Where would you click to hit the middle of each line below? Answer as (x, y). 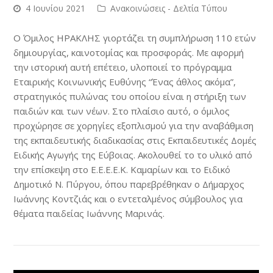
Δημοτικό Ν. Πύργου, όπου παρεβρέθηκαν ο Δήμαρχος (129, 184)
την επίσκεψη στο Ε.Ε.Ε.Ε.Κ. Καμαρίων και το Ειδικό (122, 169)
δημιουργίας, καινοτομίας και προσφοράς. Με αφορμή (129, 52)
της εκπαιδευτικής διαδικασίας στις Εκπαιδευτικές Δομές (135, 140)
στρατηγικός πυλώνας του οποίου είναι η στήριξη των (130, 96)
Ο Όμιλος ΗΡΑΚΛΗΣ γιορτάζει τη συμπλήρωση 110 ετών (135, 38)
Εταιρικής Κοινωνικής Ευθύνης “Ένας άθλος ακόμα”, (125, 82)
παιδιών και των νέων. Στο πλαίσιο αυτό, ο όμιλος (122, 111)
